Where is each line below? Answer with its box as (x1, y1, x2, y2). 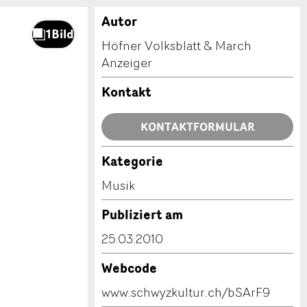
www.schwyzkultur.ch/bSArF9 (101, 283, 270, 301)
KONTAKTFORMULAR (140, 119, 255, 135)
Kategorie (101, 151, 163, 171)
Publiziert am (101, 205, 183, 224)
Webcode (101, 258, 157, 278)
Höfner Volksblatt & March (101, 36, 251, 54)
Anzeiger (101, 53, 152, 71)
